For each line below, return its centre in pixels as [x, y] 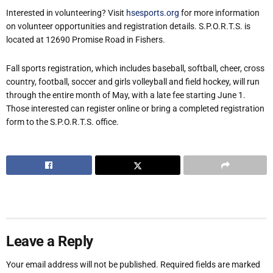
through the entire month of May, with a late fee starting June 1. [126, 95]
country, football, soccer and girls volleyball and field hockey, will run [133, 81]
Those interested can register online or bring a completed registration [135, 108]
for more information [219, 13]
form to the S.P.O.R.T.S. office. [62, 122]
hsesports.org [153, 13]
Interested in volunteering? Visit [66, 13]
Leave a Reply [50, 242]
